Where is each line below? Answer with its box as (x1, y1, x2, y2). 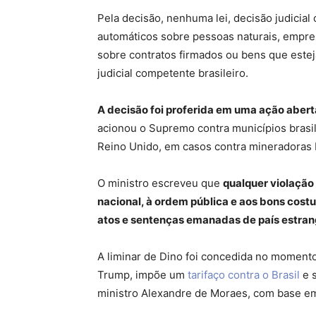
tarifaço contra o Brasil (188, 268, 300, 281)
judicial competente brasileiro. (97, 66, 248, 80)
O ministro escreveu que (97, 176, 223, 190)
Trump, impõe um (97, 268, 188, 281)
